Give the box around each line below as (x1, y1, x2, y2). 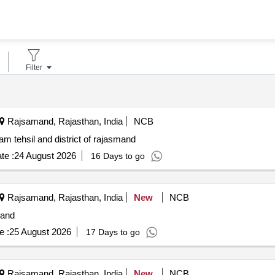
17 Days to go (85, 227, 140, 238)
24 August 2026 (14, 150, 76, 161)
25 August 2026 (9, 227, 71, 238)
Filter (25, 63, 42, 72)
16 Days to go (90, 151, 145, 161)
